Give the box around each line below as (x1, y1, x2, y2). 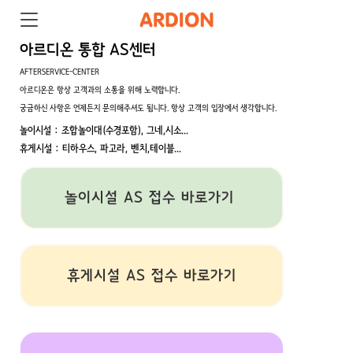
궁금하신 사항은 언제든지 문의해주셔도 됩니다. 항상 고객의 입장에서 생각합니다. (20, 103, 277, 113)
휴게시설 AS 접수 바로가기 (67, 268, 236, 284)
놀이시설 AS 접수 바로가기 (64, 190, 240, 206)
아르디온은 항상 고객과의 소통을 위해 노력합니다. (20, 85, 180, 95)
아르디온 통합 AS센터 (20, 42, 156, 58)
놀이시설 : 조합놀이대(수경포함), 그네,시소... (20, 125, 188, 137)
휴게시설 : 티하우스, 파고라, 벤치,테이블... (20, 143, 181, 155)
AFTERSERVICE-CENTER (20, 67, 99, 77)
